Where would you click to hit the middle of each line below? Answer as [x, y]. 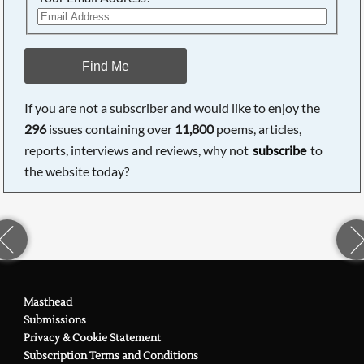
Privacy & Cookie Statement [92, 338]
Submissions [54, 320]
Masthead [48, 302]
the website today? [77, 171]
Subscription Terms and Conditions [110, 355]
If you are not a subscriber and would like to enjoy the [173, 107]
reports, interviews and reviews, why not [138, 149]
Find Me [106, 65]
